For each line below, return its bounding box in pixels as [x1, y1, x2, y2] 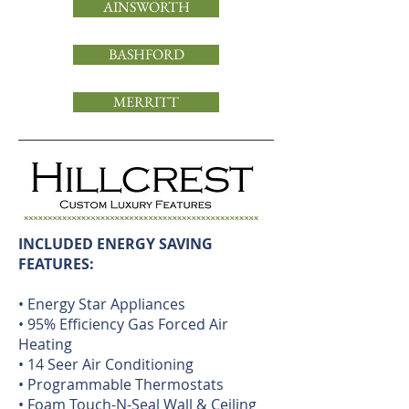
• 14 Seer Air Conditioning [18, 354, 194, 374]
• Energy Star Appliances [18, 294, 185, 314]
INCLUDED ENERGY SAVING [18, 234, 213, 254]
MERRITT [113, 92, 179, 111]
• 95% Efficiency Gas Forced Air [18, 314, 228, 334]
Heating [18, 334, 72, 354]
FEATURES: [18, 254, 94, 274]
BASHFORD [108, 45, 184, 64]
